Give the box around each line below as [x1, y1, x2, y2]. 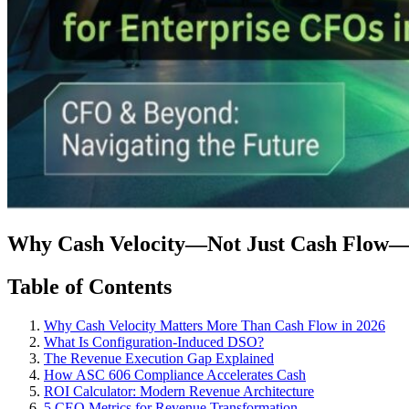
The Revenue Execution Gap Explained [44, 350, 274, 366]
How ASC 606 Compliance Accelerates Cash [44, 366, 306, 383]
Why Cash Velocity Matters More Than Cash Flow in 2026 [44, 317, 385, 333]
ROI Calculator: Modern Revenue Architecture [44, 383, 314, 399]
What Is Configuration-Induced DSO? [44, 333, 264, 350]
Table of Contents [7, 274, 172, 299]
